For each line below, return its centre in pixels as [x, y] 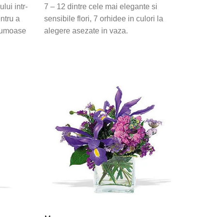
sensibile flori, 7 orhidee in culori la [103, 19]
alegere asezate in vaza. [86, 31]
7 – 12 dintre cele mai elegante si [101, 7]
